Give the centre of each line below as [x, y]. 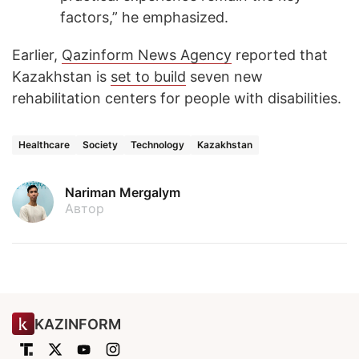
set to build [148, 77]
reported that [280, 55]
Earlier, [37, 55]
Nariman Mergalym [123, 193]
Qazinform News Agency [147, 55]
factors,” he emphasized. [144, 18]
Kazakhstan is [61, 77]
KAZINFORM [78, 324]
